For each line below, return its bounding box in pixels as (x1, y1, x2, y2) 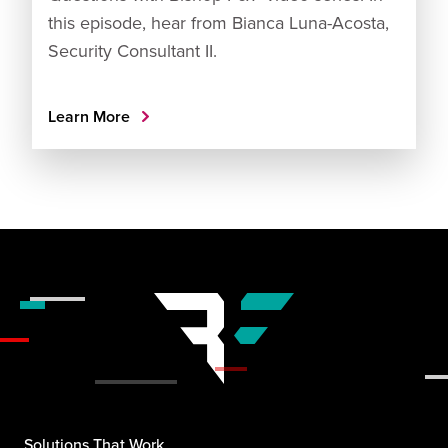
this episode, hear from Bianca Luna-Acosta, (48, 10, 389, 36)
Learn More (48, 105, 134, 129)
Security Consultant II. (48, 38, 217, 64)
